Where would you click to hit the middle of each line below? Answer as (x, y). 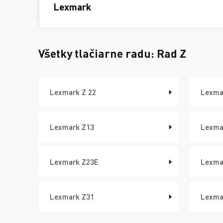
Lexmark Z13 (72, 127)
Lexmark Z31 (72, 196)
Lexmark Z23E (74, 162)
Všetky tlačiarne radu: (96, 53)
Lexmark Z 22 (73, 92)
